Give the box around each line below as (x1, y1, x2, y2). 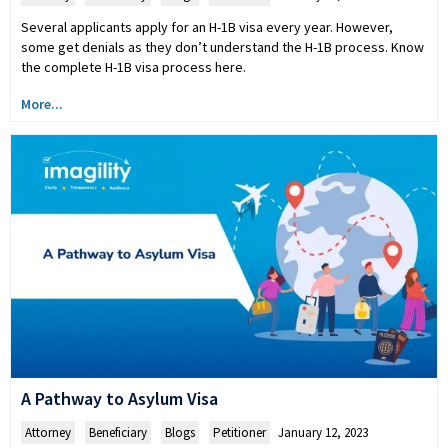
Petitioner (213, 424, 266, 442)
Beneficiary (89, 424, 147, 442)
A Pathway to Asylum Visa (21, 387, 218, 411)
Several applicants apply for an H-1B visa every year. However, (21, 17, 393, 36)
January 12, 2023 (278, 424, 368, 442)
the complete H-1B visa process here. (21, 57, 246, 76)
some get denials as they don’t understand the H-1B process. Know (21, 37, 424, 56)
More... (21, 94, 63, 113)
